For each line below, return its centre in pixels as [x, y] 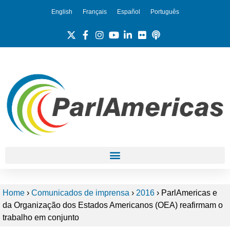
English [62, 12]
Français [94, 12]
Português [165, 12]
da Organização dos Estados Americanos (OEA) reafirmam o [113, 205]
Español [128, 12]
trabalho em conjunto [41, 217]
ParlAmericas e [188, 193]
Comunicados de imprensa [80, 193]
